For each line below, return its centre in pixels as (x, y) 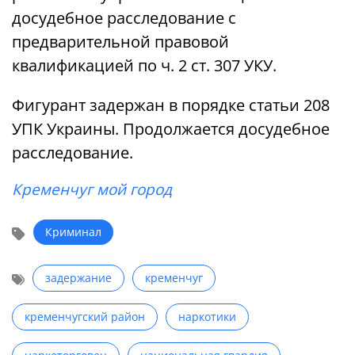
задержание (78, 278)
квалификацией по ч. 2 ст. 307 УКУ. (144, 66)
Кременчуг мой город (92, 190)
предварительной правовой (120, 42)
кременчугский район (85, 317)
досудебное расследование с (124, 18)
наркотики (207, 317)
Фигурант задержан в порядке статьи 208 (171, 105)
